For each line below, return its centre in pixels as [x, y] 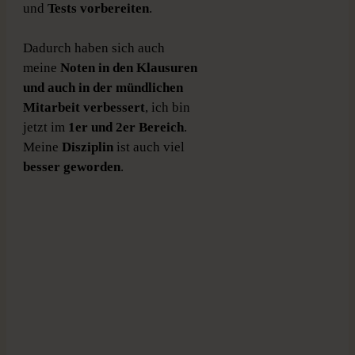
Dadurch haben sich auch [94, 48]
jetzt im [46, 128]
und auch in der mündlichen [103, 88]
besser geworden [72, 167]
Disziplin [89, 147]
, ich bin [168, 108]
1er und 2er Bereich [126, 128]
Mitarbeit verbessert [84, 108]
